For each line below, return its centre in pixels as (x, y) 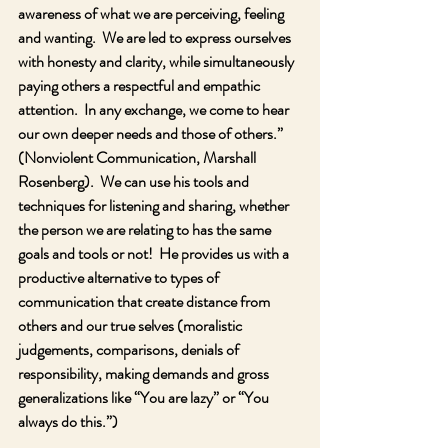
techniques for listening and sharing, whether (155, 205)
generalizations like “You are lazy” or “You (145, 397)
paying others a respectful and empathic (140, 85)
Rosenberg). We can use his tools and (135, 181)
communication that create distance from (145, 301)
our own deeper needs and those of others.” (152, 133)
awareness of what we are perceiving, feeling (152, 13)
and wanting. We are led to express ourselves (156, 37)
